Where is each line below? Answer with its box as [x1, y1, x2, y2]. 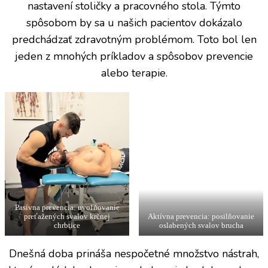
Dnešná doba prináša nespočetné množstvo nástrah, [9, 246, 259, 261]
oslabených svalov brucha [159, 221, 243, 230]
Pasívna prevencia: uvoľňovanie [14, 203, 120, 212]
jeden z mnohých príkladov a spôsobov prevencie [15, 48, 253, 63]
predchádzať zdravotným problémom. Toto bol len [11, 32, 257, 47]
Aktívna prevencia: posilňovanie [148, 212, 254, 221]
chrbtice [54, 221, 80, 230]
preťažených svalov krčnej [24, 212, 110, 221]
